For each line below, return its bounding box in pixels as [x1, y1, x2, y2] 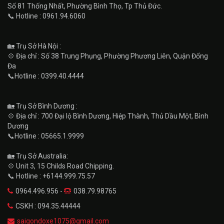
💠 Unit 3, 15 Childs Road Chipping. [7, 162, 114, 170]
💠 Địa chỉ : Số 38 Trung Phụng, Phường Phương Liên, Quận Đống [7, 52, 208, 60]
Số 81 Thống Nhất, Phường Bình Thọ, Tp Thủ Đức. [7, 2, 162, 10]
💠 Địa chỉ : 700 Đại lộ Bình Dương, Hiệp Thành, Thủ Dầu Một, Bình [7, 112, 208, 120]
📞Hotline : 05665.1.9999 [7, 132, 84, 140]
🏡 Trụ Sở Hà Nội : [7, 42, 61, 50]
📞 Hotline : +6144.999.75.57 [7, 172, 95, 180]
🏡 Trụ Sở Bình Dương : [7, 102, 77, 110]
